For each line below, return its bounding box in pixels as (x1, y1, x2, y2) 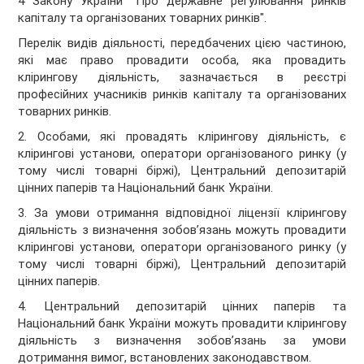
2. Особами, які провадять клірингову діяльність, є (18, 129, 346, 145)
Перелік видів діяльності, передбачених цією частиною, (18, 36, 346, 51)
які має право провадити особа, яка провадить (18, 53, 346, 68)
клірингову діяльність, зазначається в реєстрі (18, 70, 346, 85)
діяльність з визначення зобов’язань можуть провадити (18, 223, 346, 238)
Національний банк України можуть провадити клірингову (18, 316, 346, 331)
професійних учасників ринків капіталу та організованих (18, 87, 346, 102)
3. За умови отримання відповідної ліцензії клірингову (18, 206, 346, 221)
